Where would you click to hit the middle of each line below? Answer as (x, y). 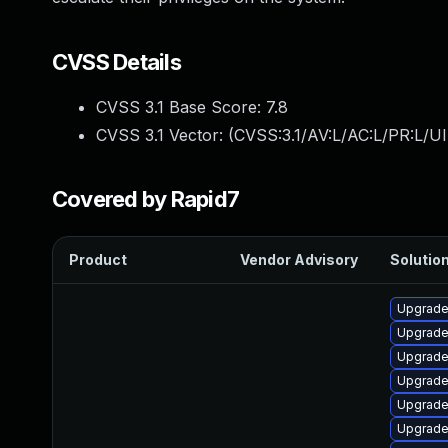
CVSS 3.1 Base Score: (181, 107)
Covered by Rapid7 (146, 199)
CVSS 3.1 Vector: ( (165, 135)
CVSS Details (116, 62)
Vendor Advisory (299, 259)
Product (98, 259)
